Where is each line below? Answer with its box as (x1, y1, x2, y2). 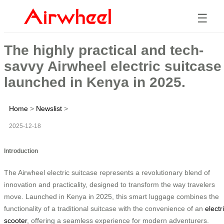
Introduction (4, 147, 38, 154)
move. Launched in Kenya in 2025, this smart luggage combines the (4, 192, 219, 200)
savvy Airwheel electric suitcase (4, 58, 221, 74)
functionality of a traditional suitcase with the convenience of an (4, 204, 205, 212)
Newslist (36, 104, 62, 112)
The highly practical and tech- (4, 42, 203, 58)
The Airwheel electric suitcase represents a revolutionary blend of (4, 168, 210, 176)
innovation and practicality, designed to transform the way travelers (4, 180, 215, 188)
